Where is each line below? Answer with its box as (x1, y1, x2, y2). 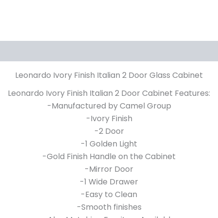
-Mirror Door (85, 163, 133, 175)
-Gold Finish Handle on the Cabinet (42, 151, 176, 163)
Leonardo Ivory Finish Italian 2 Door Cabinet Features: (8, 88, 210, 99)
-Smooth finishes (76, 201, 142, 213)
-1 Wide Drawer (80, 176, 138, 188)
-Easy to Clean (81, 189, 137, 200)
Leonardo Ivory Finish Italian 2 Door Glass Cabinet (15, 70, 203, 81)
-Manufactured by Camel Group (47, 100, 171, 112)
